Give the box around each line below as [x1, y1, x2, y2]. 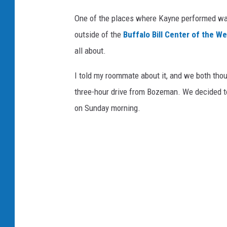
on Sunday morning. [74, 103, 140, 113]
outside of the [74, 29, 123, 40]
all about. [74, 46, 106, 56]
